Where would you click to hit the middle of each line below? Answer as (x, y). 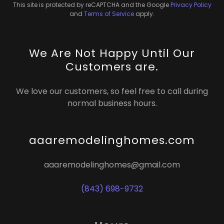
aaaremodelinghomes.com (112, 140)
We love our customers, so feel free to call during (112, 91)
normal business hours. (112, 103)
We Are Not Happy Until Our (112, 53)
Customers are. (112, 67)
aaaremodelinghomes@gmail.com (112, 165)
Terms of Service (109, 14)
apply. (144, 14)
